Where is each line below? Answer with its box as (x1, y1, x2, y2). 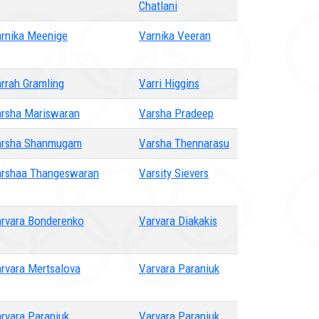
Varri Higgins (139, 76, 199, 90)
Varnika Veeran (139, 28, 211, 43)
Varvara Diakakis (139, 214, 217, 228)
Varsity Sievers (139, 166, 209, 180)
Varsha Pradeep (139, 106, 214, 120)
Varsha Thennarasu (139, 136, 229, 150)
